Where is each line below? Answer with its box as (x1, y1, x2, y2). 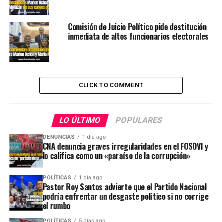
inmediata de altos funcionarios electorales (67, 30, 209, 42)
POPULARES (114, 115, 164, 125)
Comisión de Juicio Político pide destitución (67, 20, 207, 33)
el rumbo (42, 199, 71, 212)
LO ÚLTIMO (58, 115, 103, 125)
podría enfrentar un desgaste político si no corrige (42, 190, 209, 202)
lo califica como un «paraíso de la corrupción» (42, 149, 190, 162)
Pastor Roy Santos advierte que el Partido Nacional (42, 180, 207, 193)
